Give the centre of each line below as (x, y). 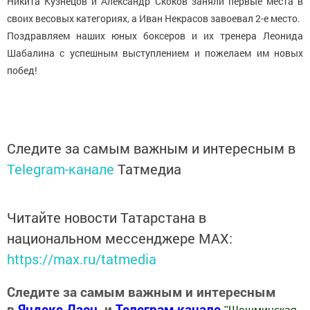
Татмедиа (149, 169)
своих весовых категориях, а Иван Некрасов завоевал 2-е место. (154, 18)
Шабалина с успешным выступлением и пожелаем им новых (155, 53)
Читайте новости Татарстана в (107, 217)
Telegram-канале (61, 169)
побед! (22, 70)
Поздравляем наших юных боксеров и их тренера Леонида (155, 36)
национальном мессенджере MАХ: (120, 238)
